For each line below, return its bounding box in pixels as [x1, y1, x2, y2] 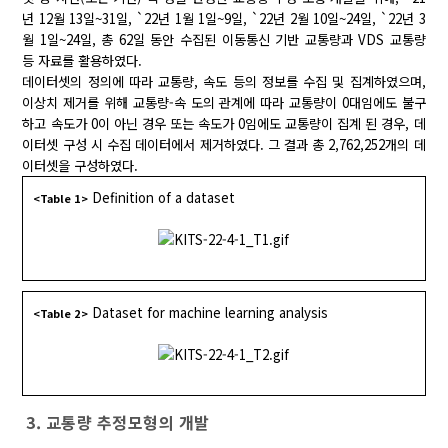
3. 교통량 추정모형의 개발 [26, 410, 210, 435]
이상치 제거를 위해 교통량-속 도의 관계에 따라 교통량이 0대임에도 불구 [22, 93, 426, 113]
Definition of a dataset [92, 188, 236, 208]
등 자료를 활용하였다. [22, 51, 143, 71]
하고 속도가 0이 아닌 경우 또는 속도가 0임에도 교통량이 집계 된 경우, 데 [22, 114, 426, 134]
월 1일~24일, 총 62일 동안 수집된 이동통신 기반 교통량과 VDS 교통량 [22, 30, 426, 50]
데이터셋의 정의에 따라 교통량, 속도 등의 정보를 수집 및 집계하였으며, [22, 72, 426, 92]
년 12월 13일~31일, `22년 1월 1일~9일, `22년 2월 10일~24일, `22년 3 [22, 9, 426, 29]
